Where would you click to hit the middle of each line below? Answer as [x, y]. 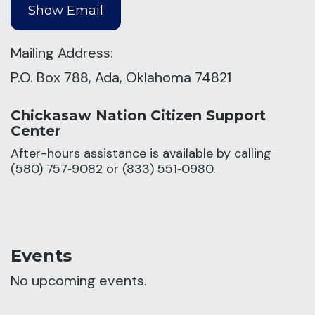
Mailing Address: [62, 53]
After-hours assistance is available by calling [141, 154]
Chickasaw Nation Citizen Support [138, 116]
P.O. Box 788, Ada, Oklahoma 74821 [121, 78]
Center [36, 131]
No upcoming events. [79, 281]
